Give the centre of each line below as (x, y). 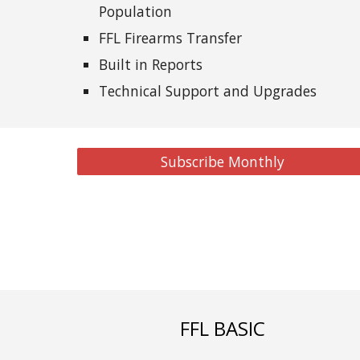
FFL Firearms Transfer (170, 38)
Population (135, 11)
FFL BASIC (223, 328)
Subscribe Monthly (223, 162)
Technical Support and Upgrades (207, 91)
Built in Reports (150, 64)
